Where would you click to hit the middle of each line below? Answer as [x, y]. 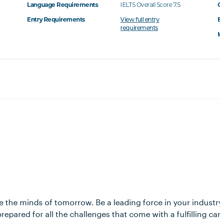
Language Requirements [63, 5]
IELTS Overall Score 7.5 [151, 5]
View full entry [140, 20]
